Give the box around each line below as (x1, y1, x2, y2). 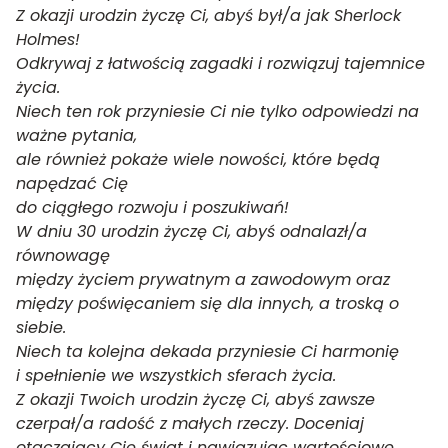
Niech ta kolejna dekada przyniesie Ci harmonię (16, 340, 399, 363)
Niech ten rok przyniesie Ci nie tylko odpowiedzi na (16, 100, 419, 123)
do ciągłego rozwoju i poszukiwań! (16, 196, 289, 219)
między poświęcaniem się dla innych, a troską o (16, 292, 399, 315)
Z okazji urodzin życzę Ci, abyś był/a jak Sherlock (16, 4, 401, 27)
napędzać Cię (16, 172, 128, 195)
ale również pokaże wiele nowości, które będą (16, 148, 380, 171)
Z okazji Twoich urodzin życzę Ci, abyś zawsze (16, 388, 375, 411)
